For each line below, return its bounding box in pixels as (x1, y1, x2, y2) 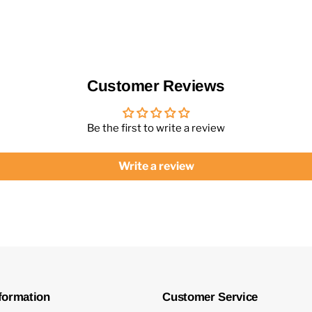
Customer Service (162, 290, 258, 304)
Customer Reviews (87, 77, 225, 95)
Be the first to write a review (87, 121, 225, 134)
